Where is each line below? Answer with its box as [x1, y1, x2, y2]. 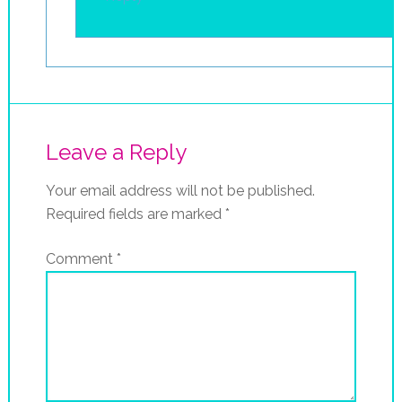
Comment [45, 249, 117, 267]
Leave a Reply [45, 138, 187, 165]
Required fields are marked [45, 205, 225, 223]
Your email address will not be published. [45, 181, 315, 199]
